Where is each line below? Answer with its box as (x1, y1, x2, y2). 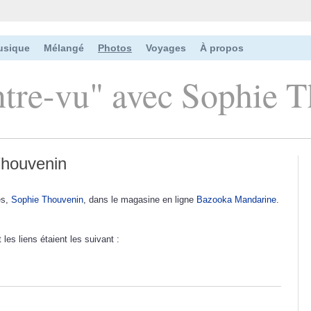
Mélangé (44, 42, 84, 53)
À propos (200, 42, 244, 53)
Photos (98, 42, 132, 53)
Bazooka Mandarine (196, 194, 276, 205)
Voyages (146, 42, 186, 53)
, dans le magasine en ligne (83, 194, 196, 205)
